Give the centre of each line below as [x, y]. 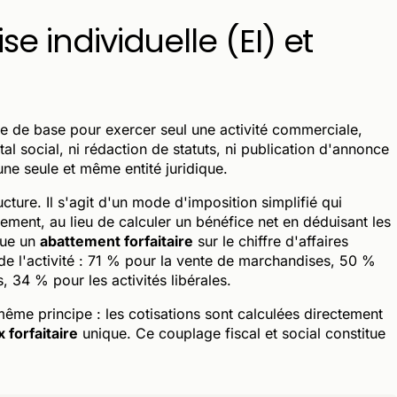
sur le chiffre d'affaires [271, 241]
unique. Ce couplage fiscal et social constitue [232, 333]
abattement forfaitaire [117, 241]
